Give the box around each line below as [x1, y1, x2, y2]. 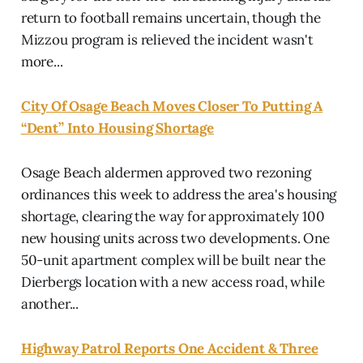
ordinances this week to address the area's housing [20, 185, 337, 203]
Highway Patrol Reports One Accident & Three [20, 339, 318, 357]
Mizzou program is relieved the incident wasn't [20, 30, 314, 49]
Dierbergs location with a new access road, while [20, 272, 325, 291]
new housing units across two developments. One [20, 228, 330, 247]
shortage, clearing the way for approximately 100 [20, 207, 325, 225]
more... [20, 52, 63, 70]
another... [20, 294, 79, 313]
